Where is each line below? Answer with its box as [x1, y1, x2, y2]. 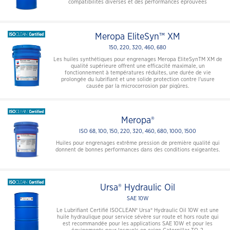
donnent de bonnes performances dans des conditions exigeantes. [55, 147, 220, 153]
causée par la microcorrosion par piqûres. [86, 83, 189, 89]
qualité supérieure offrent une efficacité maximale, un [70, 63, 205, 69]
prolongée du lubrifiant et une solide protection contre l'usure [61, 76, 215, 82]
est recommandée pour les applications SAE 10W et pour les [63, 221, 213, 227]
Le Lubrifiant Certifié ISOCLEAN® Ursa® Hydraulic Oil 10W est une [56, 207, 219, 214]
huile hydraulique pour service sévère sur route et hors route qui [56, 214, 219, 220]
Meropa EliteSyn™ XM [95, 32, 180, 42]
